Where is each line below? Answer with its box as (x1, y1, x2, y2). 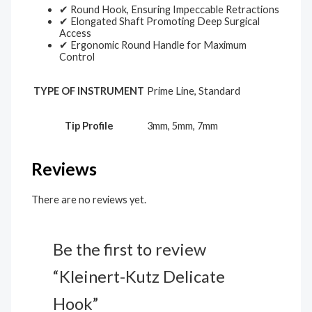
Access (59, 26, 92, 39)
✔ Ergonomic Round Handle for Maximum (59, 38, 247, 51)
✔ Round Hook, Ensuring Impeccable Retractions (59, 3, 280, 15)
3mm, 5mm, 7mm (147, 120, 219, 132)
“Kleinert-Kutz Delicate (53, 266, 226, 286)
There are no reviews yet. (31, 194, 147, 206)
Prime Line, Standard (147, 85, 241, 97)
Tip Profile (64, 119, 114, 132)
